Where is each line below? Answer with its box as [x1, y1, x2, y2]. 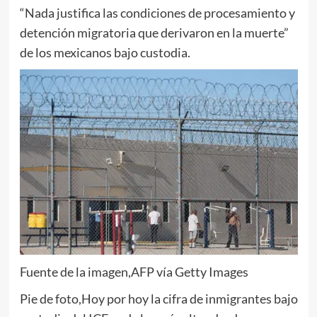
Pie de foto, [19, 290, 81, 306]
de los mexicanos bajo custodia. [19, 44, 190, 60]
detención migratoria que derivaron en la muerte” [19, 24, 289, 40]
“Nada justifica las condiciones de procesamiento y [19, 4, 295, 21]
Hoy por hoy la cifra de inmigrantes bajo [81, 290, 298, 306]
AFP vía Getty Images [130, 263, 248, 279]
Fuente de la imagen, [19, 263, 131, 279]
